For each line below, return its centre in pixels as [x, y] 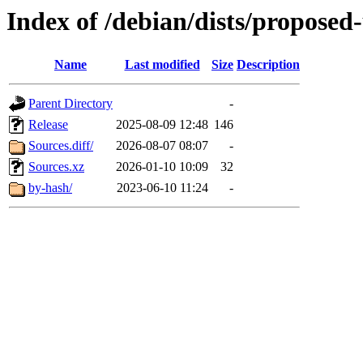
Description [268, 65]
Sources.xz [56, 167]
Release [48, 125]
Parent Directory [70, 104]
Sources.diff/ [61, 146]
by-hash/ [50, 188]
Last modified [162, 65]
